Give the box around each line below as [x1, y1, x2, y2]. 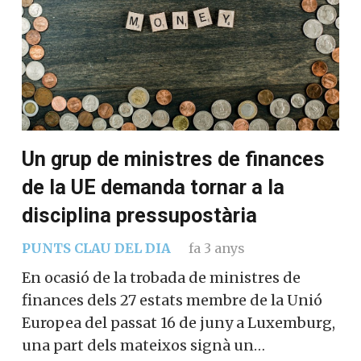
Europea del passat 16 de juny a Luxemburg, [22, 313, 335, 333]
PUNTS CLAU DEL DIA [22, 240, 171, 257]
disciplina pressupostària [22, 204, 257, 228]
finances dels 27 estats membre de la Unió [22, 291, 322, 310]
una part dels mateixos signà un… [22, 336, 265, 355]
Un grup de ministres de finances [22, 147, 325, 172]
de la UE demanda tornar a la [22, 176, 284, 200]
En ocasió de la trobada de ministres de [22, 268, 301, 288]
